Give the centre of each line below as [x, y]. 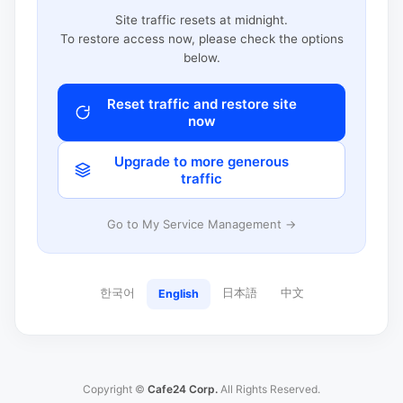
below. [201, 57]
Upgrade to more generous [201, 161]
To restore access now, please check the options [201, 38]
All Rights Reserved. [269, 389]
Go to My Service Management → [201, 224]
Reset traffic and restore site [201, 103]
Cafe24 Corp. [183, 389]
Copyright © [115, 389]
